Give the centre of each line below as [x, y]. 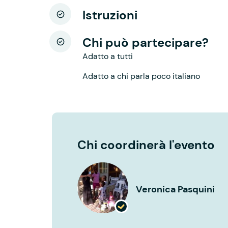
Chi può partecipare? [146, 42]
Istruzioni [110, 15]
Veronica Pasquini [175, 189]
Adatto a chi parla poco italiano [141, 76]
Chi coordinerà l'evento [146, 145]
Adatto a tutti [108, 56]
